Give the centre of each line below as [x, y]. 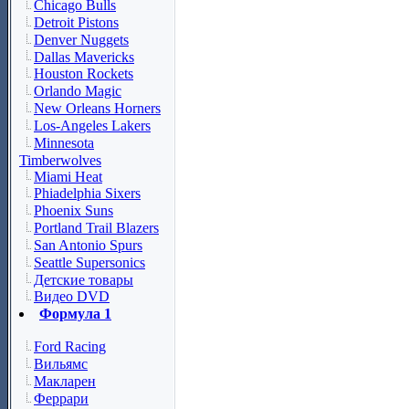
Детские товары [84, 279]
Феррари [61, 398]
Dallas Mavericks [84, 57]
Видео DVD [72, 297]
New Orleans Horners [97, 109]
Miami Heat [68, 176]
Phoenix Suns [73, 211]
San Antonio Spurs [88, 245]
